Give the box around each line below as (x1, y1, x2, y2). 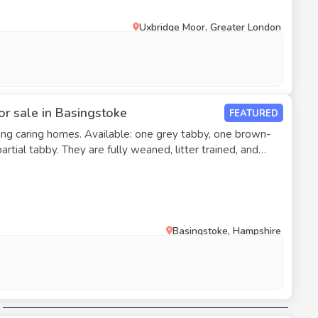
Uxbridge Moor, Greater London (139, 21, 281, 34)
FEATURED (229, 106, 278, 120)
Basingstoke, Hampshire (172, 224, 281, 238)
